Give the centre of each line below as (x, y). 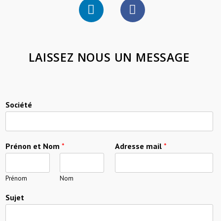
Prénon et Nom (34, 146)
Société (19, 104)
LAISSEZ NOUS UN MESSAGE (109, 57)
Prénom (16, 178)
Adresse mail (139, 146)
